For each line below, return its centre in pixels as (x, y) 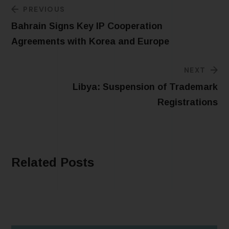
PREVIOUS (44, 9)
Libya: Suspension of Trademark (145, 87)
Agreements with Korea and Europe (90, 41)
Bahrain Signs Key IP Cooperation (87, 26)
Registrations (187, 102)
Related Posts (53, 162)
